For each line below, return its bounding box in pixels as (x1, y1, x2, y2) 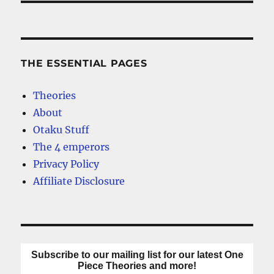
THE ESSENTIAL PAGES (21, 57, 147, 70)
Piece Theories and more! (78, 261, 196, 272)
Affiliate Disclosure (33, 175, 125, 188)
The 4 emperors (33, 141, 110, 154)
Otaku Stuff (33, 124, 90, 136)
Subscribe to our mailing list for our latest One (31, 250, 243, 261)
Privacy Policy (33, 158, 100, 171)
